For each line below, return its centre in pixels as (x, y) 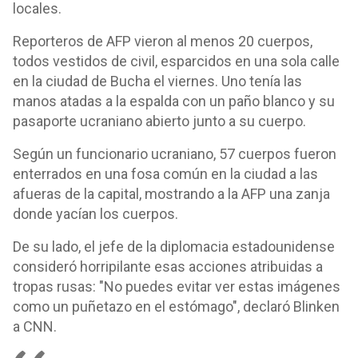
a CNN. (35, 326)
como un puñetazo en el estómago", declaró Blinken (176, 306)
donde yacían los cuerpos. (95, 214)
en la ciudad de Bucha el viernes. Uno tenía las (157, 81)
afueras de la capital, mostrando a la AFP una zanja (171, 194)
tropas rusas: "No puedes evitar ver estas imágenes (177, 286)
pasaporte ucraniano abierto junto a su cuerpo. (159, 121)
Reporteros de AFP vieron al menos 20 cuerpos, (163, 41)
